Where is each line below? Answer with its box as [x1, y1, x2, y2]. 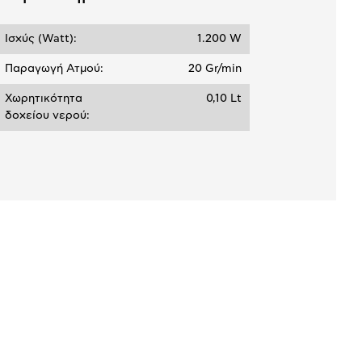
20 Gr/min [187, 63, 242, 75]
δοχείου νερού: [5, 110, 90, 122]
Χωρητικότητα [5, 93, 82, 105]
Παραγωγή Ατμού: [5, 63, 103, 75]
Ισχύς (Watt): [5, 33, 77, 45]
